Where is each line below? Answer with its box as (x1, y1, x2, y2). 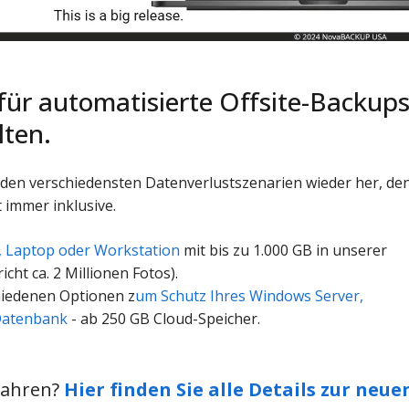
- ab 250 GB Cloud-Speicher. (68, 309, 261, 330)
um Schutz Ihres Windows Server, (135, 286, 364, 307)
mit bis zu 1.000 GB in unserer (180, 240, 388, 261)
